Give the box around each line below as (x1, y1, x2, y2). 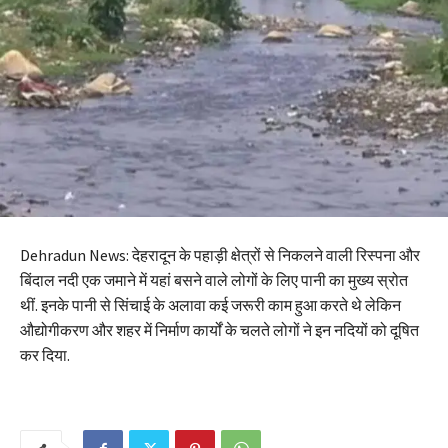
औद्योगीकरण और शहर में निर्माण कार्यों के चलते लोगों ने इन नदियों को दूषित (20, 319, 419, 340)
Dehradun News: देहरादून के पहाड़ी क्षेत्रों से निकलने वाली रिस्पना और (20, 244, 420, 265)
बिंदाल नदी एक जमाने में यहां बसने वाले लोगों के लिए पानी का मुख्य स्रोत (20, 269, 408, 290)
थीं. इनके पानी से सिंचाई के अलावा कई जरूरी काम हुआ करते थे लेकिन (20, 294, 401, 315)
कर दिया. (20, 344, 70, 365)
